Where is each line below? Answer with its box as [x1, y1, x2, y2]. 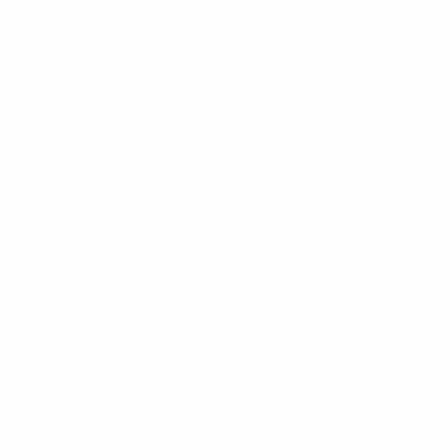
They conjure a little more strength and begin [44, 2, 350, 21]
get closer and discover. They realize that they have [44, 71, 389, 90]
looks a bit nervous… [44, 315, 182, 334]
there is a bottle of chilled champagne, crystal [44, 200, 352, 219]
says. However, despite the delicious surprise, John [44, 292, 386, 311]
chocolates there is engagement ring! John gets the [44, 398, 386, 417]
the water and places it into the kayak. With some [44, 154, 375, 173]
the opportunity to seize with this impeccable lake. [44, 94, 383, 113]
